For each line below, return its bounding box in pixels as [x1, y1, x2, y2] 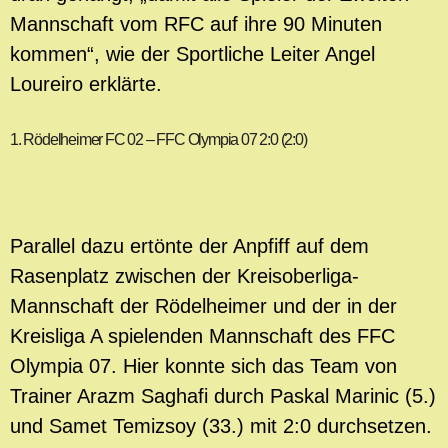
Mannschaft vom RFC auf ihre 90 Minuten [10, 12, 382, 35]
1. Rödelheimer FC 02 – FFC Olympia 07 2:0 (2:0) [10, 130, 307, 148]
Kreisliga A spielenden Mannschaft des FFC [10, 325, 395, 348]
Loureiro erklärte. [10, 72, 162, 95]
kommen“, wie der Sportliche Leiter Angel [10, 42, 375, 65]
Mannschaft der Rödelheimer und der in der [10, 295, 397, 318]
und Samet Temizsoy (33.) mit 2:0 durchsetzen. [10, 415, 438, 438]
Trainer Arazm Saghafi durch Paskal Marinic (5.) [10, 385, 436, 408]
